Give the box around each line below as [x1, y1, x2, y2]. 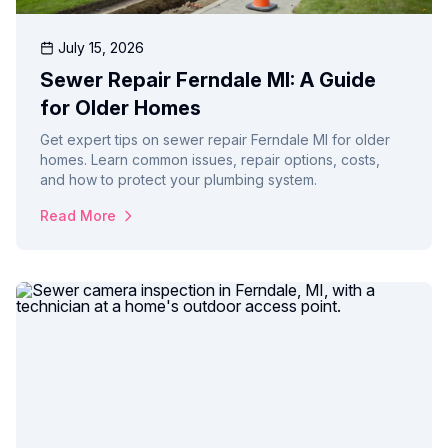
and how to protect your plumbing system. [40, 171, 317, 189]
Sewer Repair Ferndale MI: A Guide [40, 68, 376, 93]
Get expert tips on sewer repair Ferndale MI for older [40, 131, 390, 149]
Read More [40, 207, 116, 225]
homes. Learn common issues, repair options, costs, [40, 151, 380, 169]
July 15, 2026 [58, 39, 144, 57]
